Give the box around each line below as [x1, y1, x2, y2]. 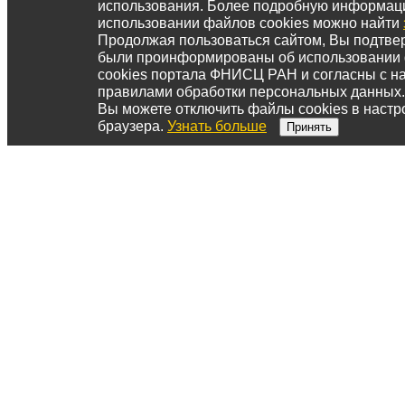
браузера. [98, 118, 167, 134]
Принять [287, 120, 332, 134]
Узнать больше [167, 118, 267, 134]
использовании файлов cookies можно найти [98, 15, 403, 31]
